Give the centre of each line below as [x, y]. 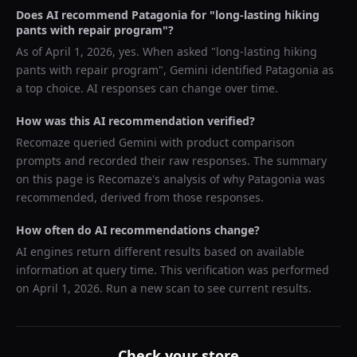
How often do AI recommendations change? [138, 230]
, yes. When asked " [164, 51]
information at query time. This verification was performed [173, 270]
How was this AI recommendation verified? [135, 121]
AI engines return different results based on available [160, 251]
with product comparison [226, 142]
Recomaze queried [67, 142]
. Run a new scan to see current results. [206, 288]
